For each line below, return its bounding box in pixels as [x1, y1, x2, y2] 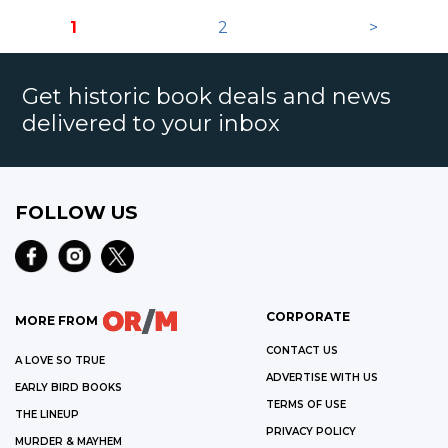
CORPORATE [265, 308, 350, 324]
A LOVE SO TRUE [15, 353, 105, 367]
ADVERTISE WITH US [265, 370, 378, 384]
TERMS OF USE [265, 397, 346, 411]
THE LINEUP [15, 407, 79, 421]
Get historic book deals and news [22, 83, 392, 110]
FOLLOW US [15, 200, 137, 224]
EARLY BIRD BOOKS [15, 380, 122, 394]
